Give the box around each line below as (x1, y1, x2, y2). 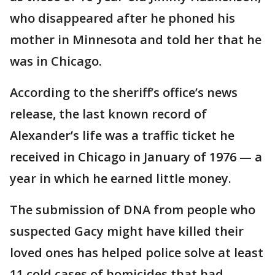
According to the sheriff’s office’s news (10, 83, 238, 101)
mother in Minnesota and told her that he (10, 31, 261, 48)
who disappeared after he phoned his (10, 9, 235, 26)
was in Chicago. (10, 52, 102, 69)
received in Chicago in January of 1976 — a (10, 148, 262, 165)
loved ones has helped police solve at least (10, 244, 263, 261)
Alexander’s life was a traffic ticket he (10, 126, 234, 144)
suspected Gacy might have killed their (10, 222, 244, 239)
